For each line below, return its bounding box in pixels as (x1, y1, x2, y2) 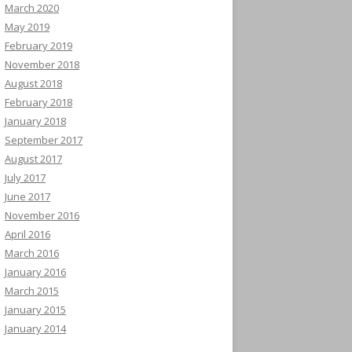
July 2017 (5, 170, 46, 185)
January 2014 (5, 321, 66, 335)
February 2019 (5, 38, 72, 53)
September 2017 (5, 133, 82, 147)
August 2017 (5, 152, 62, 166)
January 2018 (5, 114, 66, 128)
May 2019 (5, 20, 49, 34)
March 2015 (5, 284, 59, 298)
